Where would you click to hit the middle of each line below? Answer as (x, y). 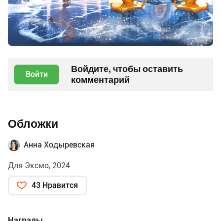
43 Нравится (55, 185)
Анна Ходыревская (59, 145)
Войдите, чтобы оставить (127, 69)
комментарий (100, 79)
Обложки (33, 124)
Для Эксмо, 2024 (39, 165)
